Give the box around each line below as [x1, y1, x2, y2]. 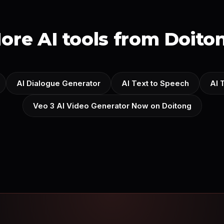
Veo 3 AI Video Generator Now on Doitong [32, 101, 191, 110]
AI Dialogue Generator [16, 78, 100, 88]
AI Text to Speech [121, 78, 189, 88]
